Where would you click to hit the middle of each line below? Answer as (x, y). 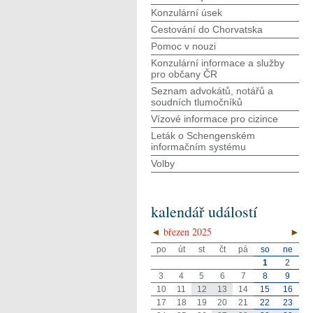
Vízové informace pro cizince (214, 119)
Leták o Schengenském (203, 136)
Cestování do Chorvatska (207, 29)
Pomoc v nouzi (183, 46)
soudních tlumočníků (197, 102)
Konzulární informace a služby (218, 63)
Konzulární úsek (187, 13)
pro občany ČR (184, 74)
